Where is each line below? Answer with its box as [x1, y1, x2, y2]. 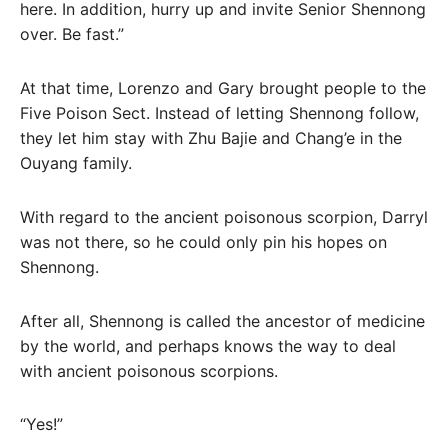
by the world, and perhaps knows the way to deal [20, 335, 396, 356]
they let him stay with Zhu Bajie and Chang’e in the [20, 128, 402, 149]
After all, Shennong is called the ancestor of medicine [20, 310, 425, 331]
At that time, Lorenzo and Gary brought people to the [20, 78, 426, 99]
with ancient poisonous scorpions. [20, 360, 278, 381]
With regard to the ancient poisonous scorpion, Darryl [20, 206, 428, 227]
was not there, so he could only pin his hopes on [20, 231, 387, 252]
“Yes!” [20, 414, 63, 435]
